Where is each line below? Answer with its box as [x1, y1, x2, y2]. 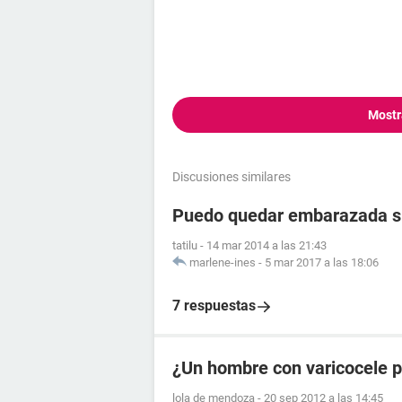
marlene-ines [189, 256, 256, 269]
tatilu [172, 239, 197, 252]
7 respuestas [172, 297, 256, 314]
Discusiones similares [172, 170, 291, 184]
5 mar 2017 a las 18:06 [265, 256, 379, 269]
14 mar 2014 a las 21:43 [206, 239, 327, 252]
